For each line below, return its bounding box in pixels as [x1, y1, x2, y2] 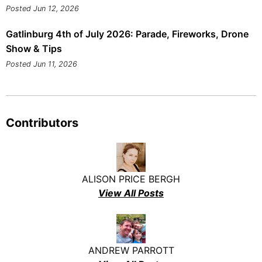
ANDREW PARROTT [88, 244, 174, 257]
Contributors [6, 116, 78, 130]
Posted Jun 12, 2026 [6, 4, 79, 13]
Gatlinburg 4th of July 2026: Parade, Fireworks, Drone [6, 28, 249, 40]
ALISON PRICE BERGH [82, 173, 180, 185]
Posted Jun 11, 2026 [6, 60, 77, 69]
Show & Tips [6, 43, 62, 55]
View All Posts [98, 187, 164, 199]
